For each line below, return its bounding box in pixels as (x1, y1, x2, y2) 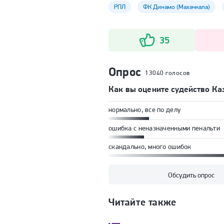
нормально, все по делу (108, 105, 181, 113)
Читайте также (108, 195, 176, 208)
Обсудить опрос (167, 170, 214, 179)
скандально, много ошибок (108, 142, 191, 150)
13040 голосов (145, 68, 190, 76)
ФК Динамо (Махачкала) (143, 2, 210, 10)
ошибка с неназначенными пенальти (108, 123, 220, 132)
